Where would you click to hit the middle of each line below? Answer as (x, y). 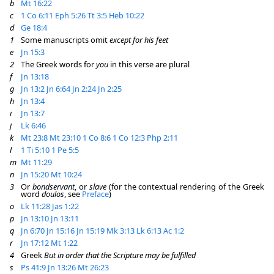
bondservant (53, 187)
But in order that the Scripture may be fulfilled (120, 255)
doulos (53, 194)
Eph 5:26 (71, 15)
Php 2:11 (162, 138)
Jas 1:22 (65, 206)
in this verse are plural (149, 64)
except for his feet (139, 40)
